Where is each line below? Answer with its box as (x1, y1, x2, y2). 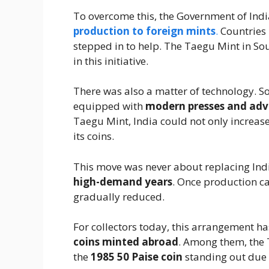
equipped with (73, 99, 145, 113)
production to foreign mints (73, 23, 216, 38)
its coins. (73, 129, 114, 144)
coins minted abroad (73, 235, 178, 249)
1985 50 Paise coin (91, 250, 183, 264)
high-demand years (73, 174, 172, 189)
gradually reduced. (73, 189, 165, 204)
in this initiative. (73, 53, 148, 68)
